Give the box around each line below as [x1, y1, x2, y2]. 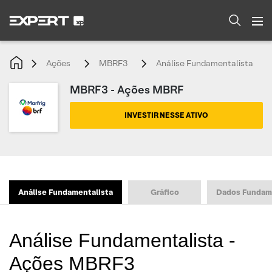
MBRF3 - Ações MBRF [70, 83, 184, 97]
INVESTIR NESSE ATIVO [124, 110, 208, 120]
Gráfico [150, 187, 179, 197]
